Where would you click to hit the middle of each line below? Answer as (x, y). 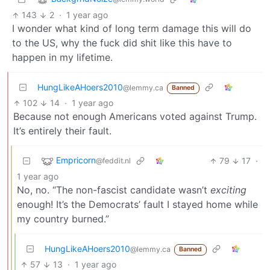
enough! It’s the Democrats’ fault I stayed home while (137, 205)
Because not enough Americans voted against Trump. (135, 117)
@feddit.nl (113, 161)
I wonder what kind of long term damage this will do (132, 29)
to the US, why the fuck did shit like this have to (122, 43)
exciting (228, 190)
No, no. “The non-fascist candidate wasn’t (114, 190)
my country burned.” (63, 219)
